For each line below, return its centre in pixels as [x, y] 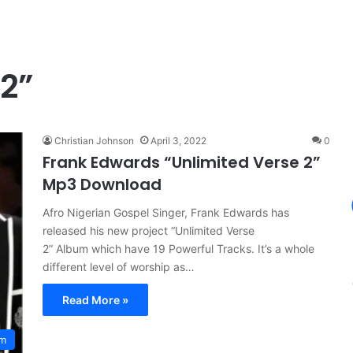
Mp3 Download [102, 184]
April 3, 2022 [178, 141]
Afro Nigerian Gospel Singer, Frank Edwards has [166, 212]
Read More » [95, 300]
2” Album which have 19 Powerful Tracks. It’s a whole [178, 249]
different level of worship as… [119, 267]
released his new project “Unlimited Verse [149, 230]
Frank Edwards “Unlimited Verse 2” [182, 162]
